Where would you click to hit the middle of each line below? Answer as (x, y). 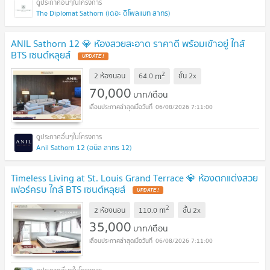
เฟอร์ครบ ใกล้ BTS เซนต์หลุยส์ (69, 189)
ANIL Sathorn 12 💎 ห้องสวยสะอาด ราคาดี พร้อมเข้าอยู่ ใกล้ (128, 43)
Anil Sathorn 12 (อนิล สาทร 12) (84, 147)
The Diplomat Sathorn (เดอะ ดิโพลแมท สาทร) (103, 13)
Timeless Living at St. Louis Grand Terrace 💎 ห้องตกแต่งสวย (134, 177)
